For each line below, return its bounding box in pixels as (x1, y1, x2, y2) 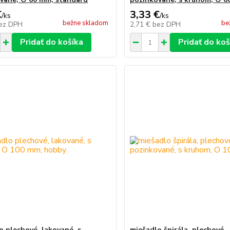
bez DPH (152, 20, 181, 29)
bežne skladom (63, 18, 109, 28)
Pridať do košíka (20, 36, 83, 48)
